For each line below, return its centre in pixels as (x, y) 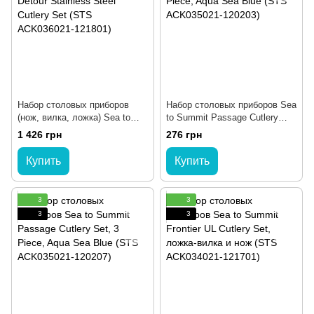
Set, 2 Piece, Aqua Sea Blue (224, 130)
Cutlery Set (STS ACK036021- (79, 142)
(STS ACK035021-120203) (219, 142)
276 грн (184, 134)
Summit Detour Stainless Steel (80, 130)
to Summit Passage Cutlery (222, 117)
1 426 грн (40, 134)
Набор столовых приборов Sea (231, 104)
